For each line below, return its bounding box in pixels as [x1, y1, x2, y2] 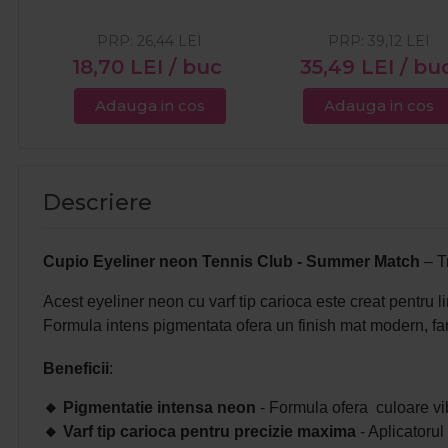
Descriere [43, 189, 152, 217]
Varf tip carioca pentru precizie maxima [63, 423, 356, 441]
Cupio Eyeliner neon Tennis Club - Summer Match [43, 253, 424, 271]
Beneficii [43, 360, 109, 378]
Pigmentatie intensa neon [63, 399, 256, 417]
